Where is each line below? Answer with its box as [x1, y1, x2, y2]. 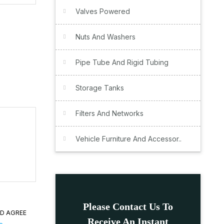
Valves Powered [75, 7, 130, 15]
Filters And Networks [75, 109, 143, 117]
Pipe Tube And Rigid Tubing [75, 58, 168, 66]
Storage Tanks [75, 83, 124, 92]
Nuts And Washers [75, 32, 135, 41]
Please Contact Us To [83, 201, 173, 212]
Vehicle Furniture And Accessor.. [75, 134, 181, 143]
